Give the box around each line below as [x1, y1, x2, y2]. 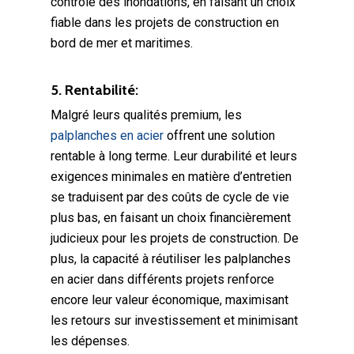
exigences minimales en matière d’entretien [51, 169, 292, 184]
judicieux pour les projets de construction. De [51, 231, 299, 246]
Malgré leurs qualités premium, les [51, 107, 242, 122]
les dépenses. [51, 333, 130, 348]
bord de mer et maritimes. [51, 36, 193, 51]
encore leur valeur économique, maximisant [51, 292, 288, 307]
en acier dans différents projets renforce [51, 272, 274, 287]
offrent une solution [164, 128, 275, 143]
